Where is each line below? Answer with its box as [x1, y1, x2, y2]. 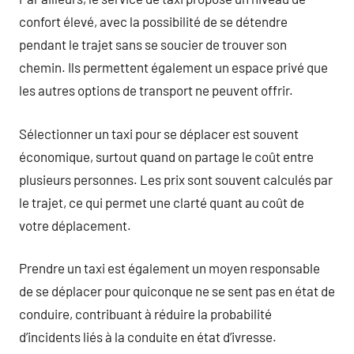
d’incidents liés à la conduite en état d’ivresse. [19, 329, 277, 345]
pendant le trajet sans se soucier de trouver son [19, 36, 287, 52]
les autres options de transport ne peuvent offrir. [19, 82, 293, 98]
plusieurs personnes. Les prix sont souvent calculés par [19, 171, 333, 187]
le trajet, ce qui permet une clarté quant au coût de [19, 194, 304, 210]
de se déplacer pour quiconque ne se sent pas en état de [19, 283, 335, 299]
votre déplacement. [19, 217, 131, 233]
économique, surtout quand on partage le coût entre [19, 148, 314, 164]
